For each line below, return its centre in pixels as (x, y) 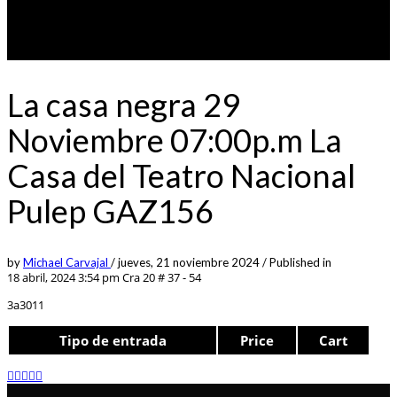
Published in (300, 262)
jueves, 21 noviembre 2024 (190, 262)
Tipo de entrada (113, 340)
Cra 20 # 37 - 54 (160, 277)
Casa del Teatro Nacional (181, 175)
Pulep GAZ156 (110, 210)
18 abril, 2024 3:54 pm (63, 277)
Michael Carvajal (67, 262)
